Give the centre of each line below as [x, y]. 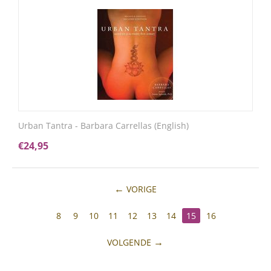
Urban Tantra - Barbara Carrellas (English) [103, 126]
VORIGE [141, 189]
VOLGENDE [129, 242]
